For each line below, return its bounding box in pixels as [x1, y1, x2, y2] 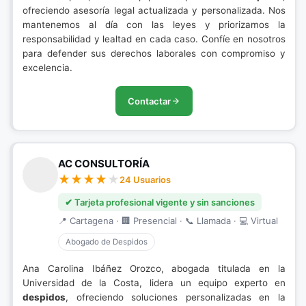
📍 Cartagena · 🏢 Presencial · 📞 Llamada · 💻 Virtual [58, 215, 278, 226]
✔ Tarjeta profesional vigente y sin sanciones [65, 197, 255, 208]
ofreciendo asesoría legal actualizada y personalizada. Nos [23, 5, 286, 16]
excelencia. [23, 62, 72, 73]
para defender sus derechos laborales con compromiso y [23, 48, 286, 59]
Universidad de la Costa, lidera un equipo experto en [23, 277, 286, 288]
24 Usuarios [120, 174, 171, 185]
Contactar [128, 96, 171, 107]
